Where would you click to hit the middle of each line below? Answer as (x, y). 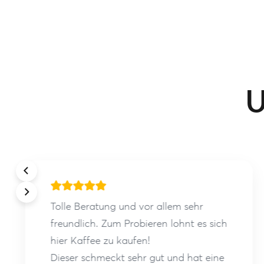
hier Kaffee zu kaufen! (100, 240)
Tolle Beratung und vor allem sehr (126, 206)
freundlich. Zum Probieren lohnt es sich (138, 223)
